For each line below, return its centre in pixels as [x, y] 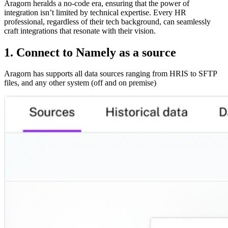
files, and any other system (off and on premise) [80, 83]
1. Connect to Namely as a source [90, 52]
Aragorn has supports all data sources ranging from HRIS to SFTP [110, 74]
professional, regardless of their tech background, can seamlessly [107, 21]
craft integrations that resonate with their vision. [80, 31]
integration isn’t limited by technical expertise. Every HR [95, 12]
